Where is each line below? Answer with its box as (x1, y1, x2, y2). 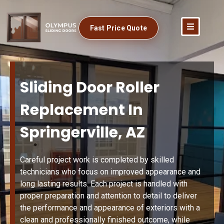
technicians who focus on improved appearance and (20, 167, 200, 177)
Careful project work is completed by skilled (20, 155, 174, 165)
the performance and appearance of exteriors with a (20, 203, 200, 213)
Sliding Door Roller (20, 77, 159, 98)
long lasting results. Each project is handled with (20, 179, 187, 189)
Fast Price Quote (89, 23, 147, 32)
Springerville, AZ (20, 122, 145, 143)
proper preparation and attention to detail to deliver (20, 191, 197, 201)
